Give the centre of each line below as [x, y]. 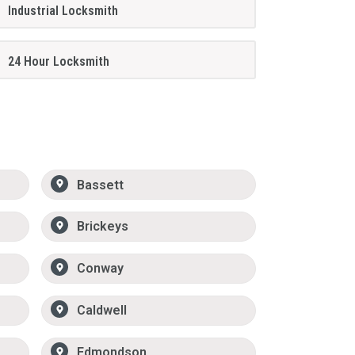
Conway [101, 269]
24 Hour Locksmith [59, 61]
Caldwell [102, 311]
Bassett [101, 185]
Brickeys [103, 227]
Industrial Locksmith [63, 10]
